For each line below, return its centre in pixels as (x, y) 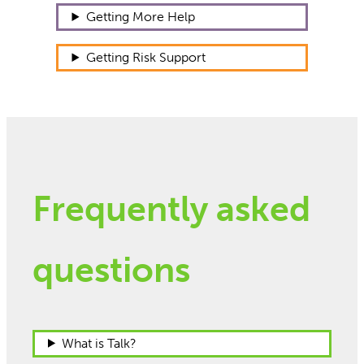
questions (111, 269)
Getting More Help (140, 17)
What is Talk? (100, 343)
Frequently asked (171, 208)
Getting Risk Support (145, 58)
